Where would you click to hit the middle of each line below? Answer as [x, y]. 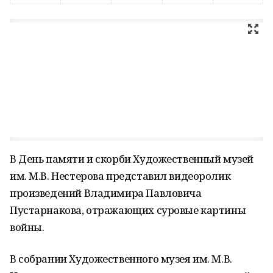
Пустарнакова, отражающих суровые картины [128, 210]
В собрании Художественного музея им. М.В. [121, 259]
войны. [27, 227]
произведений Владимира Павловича [106, 193]
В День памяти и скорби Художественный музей [132, 159]
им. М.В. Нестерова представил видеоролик [120, 176]
